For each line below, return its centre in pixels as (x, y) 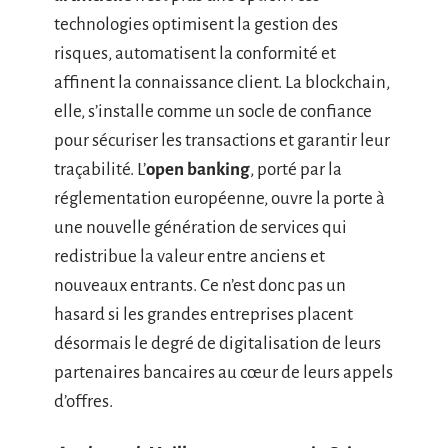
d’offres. (83, 401)
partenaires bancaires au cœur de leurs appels (223, 372)
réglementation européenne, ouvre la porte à (219, 198)
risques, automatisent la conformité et (195, 53)
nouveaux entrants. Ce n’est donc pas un (200, 285)
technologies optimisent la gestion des (196, 24)
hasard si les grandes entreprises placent (203, 314)
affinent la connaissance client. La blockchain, (222, 82)
